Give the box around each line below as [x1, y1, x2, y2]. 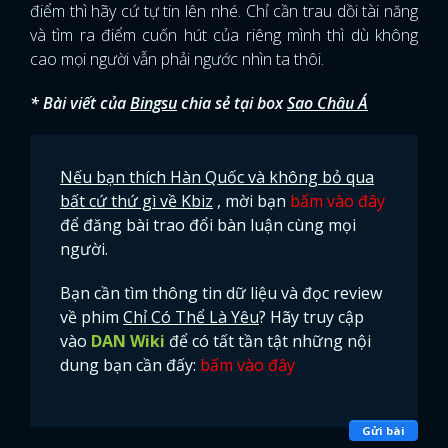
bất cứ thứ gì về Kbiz [60, 190, 213, 213]
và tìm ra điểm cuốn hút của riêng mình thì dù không [30, 24, 418, 47]
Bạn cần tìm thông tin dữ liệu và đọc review [60, 282, 382, 305]
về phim [60, 306, 123, 329]
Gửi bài [362, 422, 405, 438]
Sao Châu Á [287, 92, 368, 115]
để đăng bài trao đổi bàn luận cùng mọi [60, 214, 356, 237]
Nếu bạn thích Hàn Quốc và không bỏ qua [60, 166, 374, 189]
